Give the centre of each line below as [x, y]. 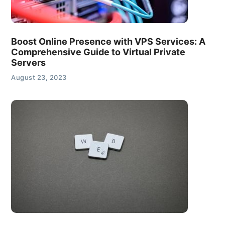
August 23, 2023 [39, 78]
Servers [29, 63]
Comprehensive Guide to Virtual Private [98, 52]
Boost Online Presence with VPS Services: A [108, 42]
